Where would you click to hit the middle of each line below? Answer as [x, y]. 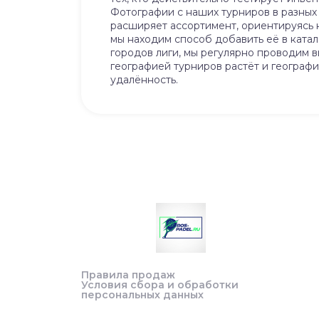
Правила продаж [128, 275]
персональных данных [142, 295]
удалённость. [144, 80]
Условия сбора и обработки [160, 285]
